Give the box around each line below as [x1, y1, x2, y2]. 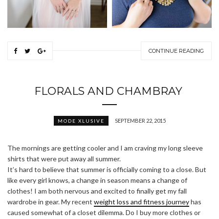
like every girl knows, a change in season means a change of [7, 175, 187, 184]
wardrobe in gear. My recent [7, 197, 94, 206]
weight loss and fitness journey [94, 197, 189, 206]
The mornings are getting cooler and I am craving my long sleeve [7, 143, 203, 152]
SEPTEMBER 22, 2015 [114, 117, 166, 124]
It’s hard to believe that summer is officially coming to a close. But [7, 165, 206, 174]
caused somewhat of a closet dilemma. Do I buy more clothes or [7, 208, 200, 217]
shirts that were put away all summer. [7, 154, 121, 163]
